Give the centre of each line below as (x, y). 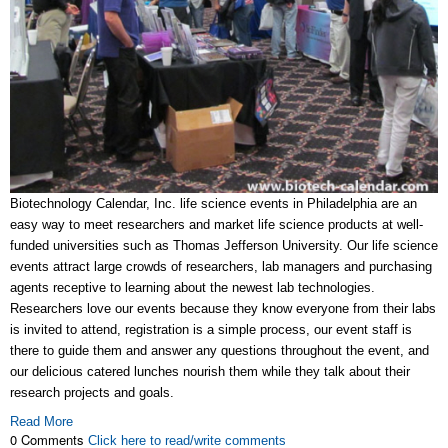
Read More (41, 422)
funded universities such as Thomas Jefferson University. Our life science (224, 246)
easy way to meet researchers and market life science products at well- (216, 225)
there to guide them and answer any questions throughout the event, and (219, 351)
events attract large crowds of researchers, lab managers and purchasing (221, 267)
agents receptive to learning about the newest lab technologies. (192, 288)
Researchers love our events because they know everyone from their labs (223, 309)
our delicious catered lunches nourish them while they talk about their (210, 372)
